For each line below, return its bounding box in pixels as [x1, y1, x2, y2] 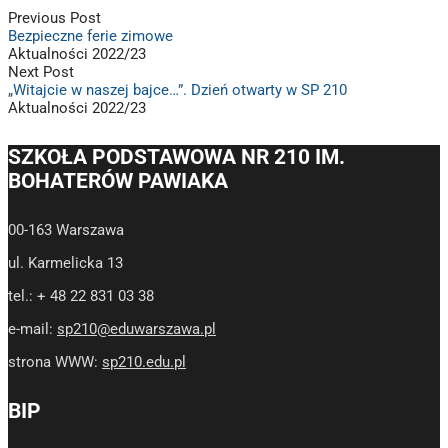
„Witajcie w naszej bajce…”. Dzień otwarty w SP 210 [8, 80, 347, 99]
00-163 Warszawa [8, 220, 124, 239]
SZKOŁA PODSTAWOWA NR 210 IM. [8, 144, 345, 169]
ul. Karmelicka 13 [8, 253, 123, 272]
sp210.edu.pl [102, 352, 186, 371]
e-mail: [8, 319, 57, 338]
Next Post [8, 62, 74, 81]
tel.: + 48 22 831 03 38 [8, 286, 154, 305]
